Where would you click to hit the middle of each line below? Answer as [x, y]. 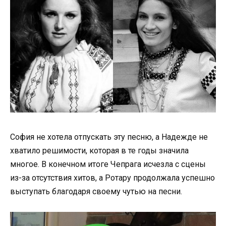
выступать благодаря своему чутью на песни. [96, 191]
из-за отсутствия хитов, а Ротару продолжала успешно [112, 178]
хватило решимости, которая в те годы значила [99, 150]
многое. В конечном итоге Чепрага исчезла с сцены [108, 164]
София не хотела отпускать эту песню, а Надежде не [109, 137]
